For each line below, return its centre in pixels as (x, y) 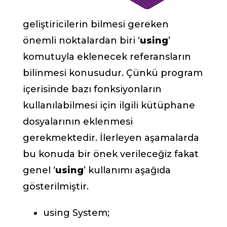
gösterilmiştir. (56, 186)
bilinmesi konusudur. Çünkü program (113, 73)
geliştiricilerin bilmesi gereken (96, 24)
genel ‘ (39, 170)
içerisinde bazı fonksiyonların (92, 89)
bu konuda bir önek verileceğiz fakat (111, 154)
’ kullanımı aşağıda (127, 170)
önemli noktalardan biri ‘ (81, 41)
